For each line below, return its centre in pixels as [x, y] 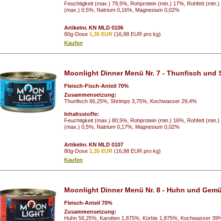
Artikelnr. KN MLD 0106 [93, 27]
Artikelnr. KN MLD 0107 [93, 144]
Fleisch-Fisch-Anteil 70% [96, 86]
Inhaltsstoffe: [81, 114]
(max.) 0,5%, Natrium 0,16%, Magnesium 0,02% [122, 10]
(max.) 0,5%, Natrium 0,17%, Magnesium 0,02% [122, 127]
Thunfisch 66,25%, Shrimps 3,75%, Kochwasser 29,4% [130, 101]
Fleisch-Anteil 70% [88, 203]
